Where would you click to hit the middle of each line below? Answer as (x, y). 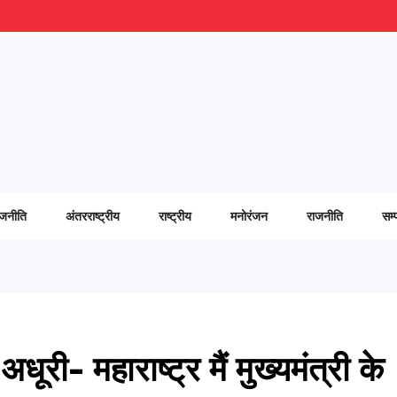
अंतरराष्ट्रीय (93, 215)
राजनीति (325, 215)
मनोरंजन (249, 215)
